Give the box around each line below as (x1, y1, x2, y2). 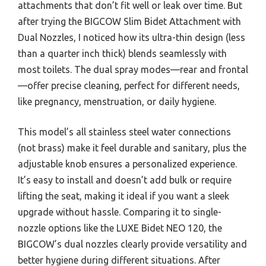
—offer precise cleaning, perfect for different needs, (18, 80, 240, 91)
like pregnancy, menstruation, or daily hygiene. (18, 96, 216, 107)
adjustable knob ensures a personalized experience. (18, 159, 237, 170)
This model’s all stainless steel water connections (18, 126, 231, 138)
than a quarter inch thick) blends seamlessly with (18, 48, 227, 59)
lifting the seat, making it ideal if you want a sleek (18, 191, 229, 202)
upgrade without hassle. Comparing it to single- (18, 207, 221, 218)
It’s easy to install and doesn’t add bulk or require (18, 175, 232, 186)
